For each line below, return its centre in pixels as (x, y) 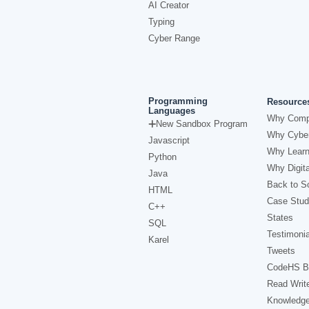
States (280, 218)
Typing (161, 22)
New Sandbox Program (202, 124)
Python (162, 157)
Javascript (169, 140)
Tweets (281, 251)
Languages (172, 111)
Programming (178, 101)
